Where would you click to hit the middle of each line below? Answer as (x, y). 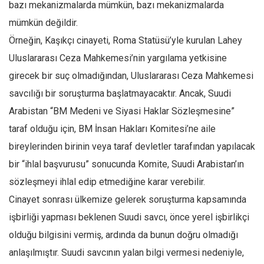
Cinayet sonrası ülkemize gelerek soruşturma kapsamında (128, 200)
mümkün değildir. (43, 23)
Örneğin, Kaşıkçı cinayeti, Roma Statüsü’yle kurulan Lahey (126, 41)
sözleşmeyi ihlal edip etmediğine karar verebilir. (107, 182)
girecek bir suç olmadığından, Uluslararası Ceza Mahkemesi (131, 76)
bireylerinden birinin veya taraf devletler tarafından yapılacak (132, 147)
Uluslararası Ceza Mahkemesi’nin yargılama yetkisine (118, 58)
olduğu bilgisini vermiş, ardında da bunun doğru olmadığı (123, 235)
